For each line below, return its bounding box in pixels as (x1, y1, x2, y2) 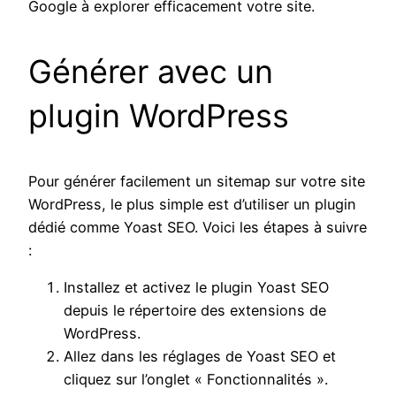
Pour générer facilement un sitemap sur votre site (28, 171, 365, 190)
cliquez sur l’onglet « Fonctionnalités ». (64, 369, 328, 388)
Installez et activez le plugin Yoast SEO (64, 278, 329, 296)
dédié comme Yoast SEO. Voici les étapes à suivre (28, 217, 367, 236)
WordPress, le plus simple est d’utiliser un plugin (28, 194, 356, 213)
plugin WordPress (28, 95, 289, 135)
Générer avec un (28, 51, 273, 91)
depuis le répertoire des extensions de (64, 301, 326, 319)
